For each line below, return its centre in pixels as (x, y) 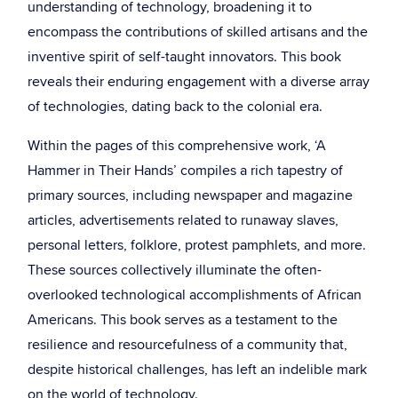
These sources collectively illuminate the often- (175, 270)
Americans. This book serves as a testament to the (183, 320)
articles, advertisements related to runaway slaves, (183, 220)
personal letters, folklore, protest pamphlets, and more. (197, 245)
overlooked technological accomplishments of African (195, 295)
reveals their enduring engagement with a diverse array (199, 82)
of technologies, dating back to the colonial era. (175, 107)
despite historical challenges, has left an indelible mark (197, 370)
